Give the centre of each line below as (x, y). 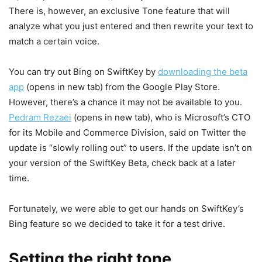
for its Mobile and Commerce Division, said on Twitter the (127, 133)
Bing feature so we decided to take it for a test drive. (117, 224)
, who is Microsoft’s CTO (200, 118)
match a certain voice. (55, 42)
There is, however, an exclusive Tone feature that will (119, 11)
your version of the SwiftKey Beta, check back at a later (122, 163)
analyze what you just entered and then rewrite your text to (131, 26)
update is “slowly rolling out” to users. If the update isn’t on (130, 148)
